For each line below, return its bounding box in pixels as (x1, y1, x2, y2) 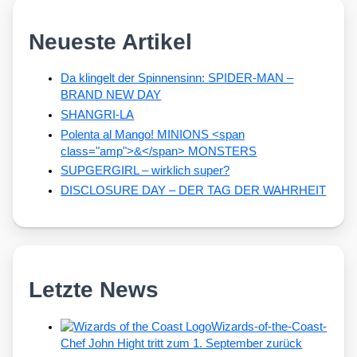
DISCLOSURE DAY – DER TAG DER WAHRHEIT (61, 184, 327, 197)
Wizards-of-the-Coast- (211, 320, 328, 333)
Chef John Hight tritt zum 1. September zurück (61, 336, 303, 350)
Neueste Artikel (29, 28, 193, 54)
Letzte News (29, 277, 159, 303)
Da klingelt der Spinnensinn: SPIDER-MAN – (61, 72, 294, 85)
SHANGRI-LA (61, 108, 135, 122)
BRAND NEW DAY (61, 88, 162, 102)
